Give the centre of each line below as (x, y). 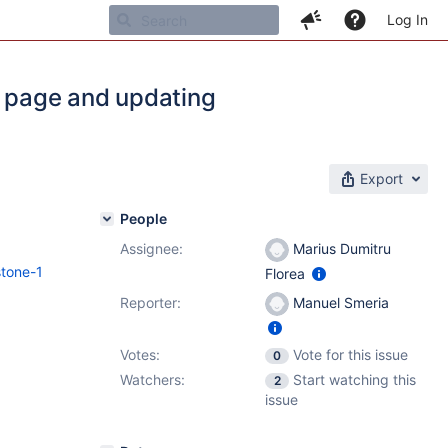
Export (381, 178)
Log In (407, 19)
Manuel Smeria (339, 302)
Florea (287, 274)
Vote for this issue (350, 354)
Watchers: (152, 379)
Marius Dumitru (340, 248)
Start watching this (354, 379)
